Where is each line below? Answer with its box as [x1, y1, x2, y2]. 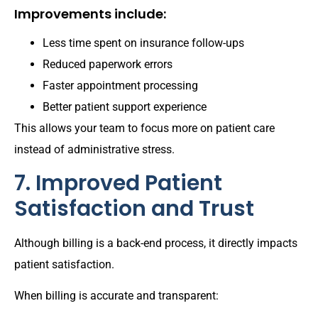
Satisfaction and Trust [14, 193, 254, 224]
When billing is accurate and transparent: [14, 289, 219, 303]
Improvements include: [14, 4, 166, 23]
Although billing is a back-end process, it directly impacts [14, 236, 297, 250]
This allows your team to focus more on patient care [14, 121, 275, 135]
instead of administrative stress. [14, 142, 175, 156]
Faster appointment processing [43, 78, 198, 92]
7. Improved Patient [14, 168, 222, 198]
